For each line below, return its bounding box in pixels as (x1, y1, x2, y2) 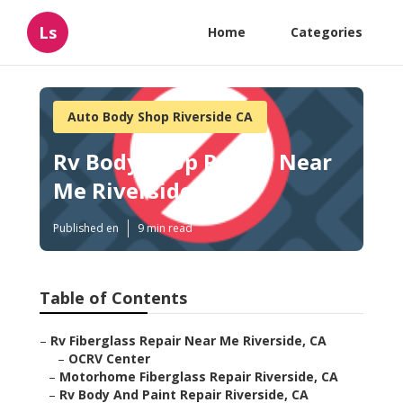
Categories (291, 23, 363, 40)
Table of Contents (40, 287, 187, 309)
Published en (53, 220, 119, 237)
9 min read (138, 220, 193, 237)
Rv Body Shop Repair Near (53, 147, 332, 177)
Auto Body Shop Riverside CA (67, 108, 253, 125)
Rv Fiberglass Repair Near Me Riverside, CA (50, 332, 327, 350)
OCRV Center (68, 350, 150, 368)
